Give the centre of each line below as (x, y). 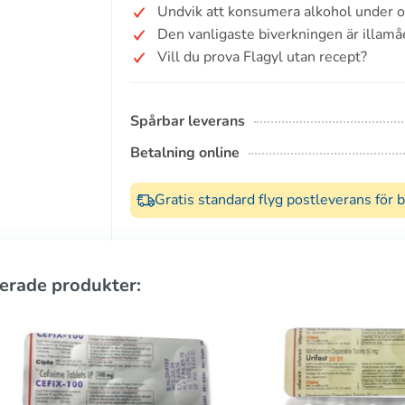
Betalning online (185, 153)
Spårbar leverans (188, 121)
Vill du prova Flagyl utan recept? (262, 57)
